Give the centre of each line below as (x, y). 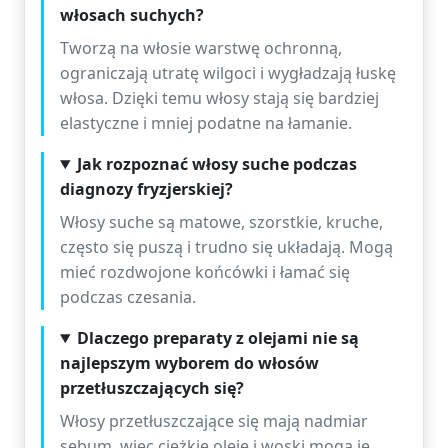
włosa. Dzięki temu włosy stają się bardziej (219, 98)
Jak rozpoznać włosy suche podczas (216, 164)
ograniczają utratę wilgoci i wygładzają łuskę (228, 73)
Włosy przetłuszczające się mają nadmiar (214, 421)
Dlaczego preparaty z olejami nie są (217, 338)
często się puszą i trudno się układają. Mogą (226, 247)
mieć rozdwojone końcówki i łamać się (205, 272)
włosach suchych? (132, 15)
